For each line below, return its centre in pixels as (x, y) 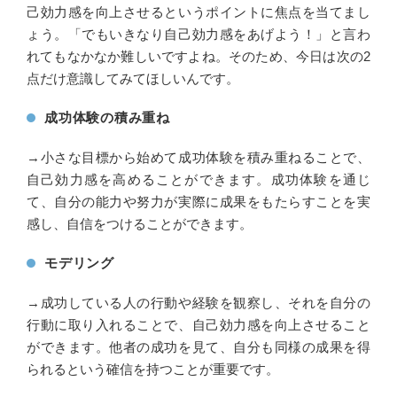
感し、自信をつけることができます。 (140, 223)
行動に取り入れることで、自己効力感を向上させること (198, 324)
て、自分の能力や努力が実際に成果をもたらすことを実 (198, 201)
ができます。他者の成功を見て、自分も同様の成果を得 (198, 346)
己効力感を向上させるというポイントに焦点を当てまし (198, 12)
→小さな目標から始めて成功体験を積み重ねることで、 (198, 157)
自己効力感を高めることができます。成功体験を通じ (198, 179)
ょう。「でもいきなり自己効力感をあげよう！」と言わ (198, 34)
